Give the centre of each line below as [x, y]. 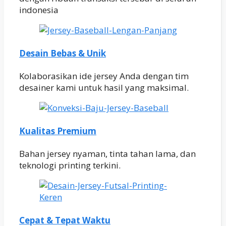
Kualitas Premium [58, 131]
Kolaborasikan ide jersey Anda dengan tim [104, 76]
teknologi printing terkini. [70, 165]
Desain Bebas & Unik [63, 53]
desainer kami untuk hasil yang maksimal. [104, 88]
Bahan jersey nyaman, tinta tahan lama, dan [107, 154]
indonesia [39, 10]
